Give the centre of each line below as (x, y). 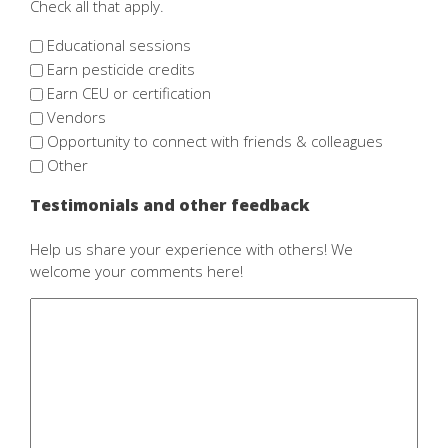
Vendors (76, 116)
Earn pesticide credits (121, 68)
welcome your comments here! (136, 270)
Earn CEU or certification (129, 92)
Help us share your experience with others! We (191, 248)
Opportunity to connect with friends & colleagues (215, 140)
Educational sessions (119, 44)
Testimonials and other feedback (170, 204)
